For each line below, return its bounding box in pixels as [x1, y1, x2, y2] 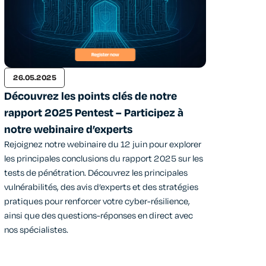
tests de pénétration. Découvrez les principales [4, 167, 188, 180]
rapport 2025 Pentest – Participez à [4, 105, 183, 121]
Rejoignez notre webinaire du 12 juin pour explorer [4, 138, 201, 151]
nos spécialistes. [4, 224, 68, 237]
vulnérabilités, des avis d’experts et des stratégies [4, 181, 198, 194]
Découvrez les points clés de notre [4, 88, 177, 104]
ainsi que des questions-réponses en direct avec [4, 210, 193, 223]
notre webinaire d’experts [4, 122, 132, 138]
